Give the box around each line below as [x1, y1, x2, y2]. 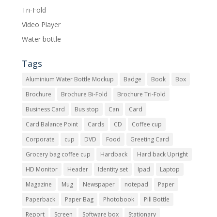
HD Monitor [25, 165, 58, 173]
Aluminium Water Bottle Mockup [25, 75, 114, 83]
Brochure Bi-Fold [61, 90, 108, 98]
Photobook [103, 195, 134, 203]
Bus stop [74, 105, 99, 113]
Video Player [21, 19, 61, 29]
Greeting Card [130, 135, 169, 143]
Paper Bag [64, 195, 93, 203]
